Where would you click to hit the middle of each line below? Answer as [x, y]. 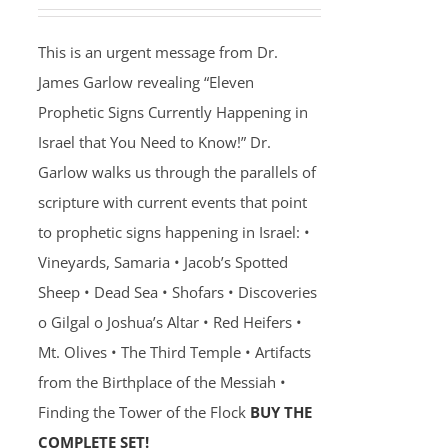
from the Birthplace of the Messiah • [161, 382]
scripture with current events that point [172, 202]
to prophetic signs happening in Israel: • [173, 232]
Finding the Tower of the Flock [143, 412]
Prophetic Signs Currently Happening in [172, 112]
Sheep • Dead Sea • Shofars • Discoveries [177, 292]
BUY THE [280, 412]
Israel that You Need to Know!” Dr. [154, 142]
